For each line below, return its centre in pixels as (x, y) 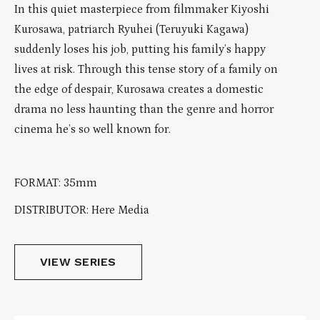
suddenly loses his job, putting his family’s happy (140, 50)
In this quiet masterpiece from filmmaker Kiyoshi (142, 10)
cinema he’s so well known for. (92, 130)
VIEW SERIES (78, 262)
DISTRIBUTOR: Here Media (82, 210)
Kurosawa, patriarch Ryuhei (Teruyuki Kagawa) (131, 30)
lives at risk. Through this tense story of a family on (146, 70)
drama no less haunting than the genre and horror (144, 110)
